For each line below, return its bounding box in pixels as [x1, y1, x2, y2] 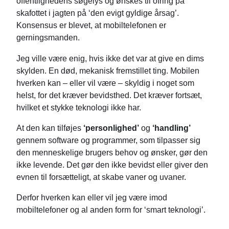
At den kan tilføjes [16, 123, 81, 132]
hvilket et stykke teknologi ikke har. [16, 102, 141, 112]
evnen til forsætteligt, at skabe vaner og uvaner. [16, 172, 186, 181]
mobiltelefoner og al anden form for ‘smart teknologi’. [16, 205, 205, 215]
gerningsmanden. [16, 33, 80, 42]
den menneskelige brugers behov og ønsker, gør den [16, 147, 208, 157]
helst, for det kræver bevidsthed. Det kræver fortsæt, [16, 90, 202, 100]
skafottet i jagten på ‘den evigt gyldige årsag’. [16, 8, 179, 18]
